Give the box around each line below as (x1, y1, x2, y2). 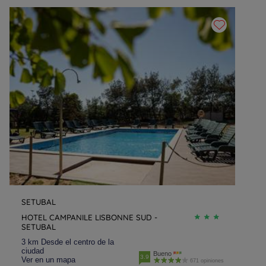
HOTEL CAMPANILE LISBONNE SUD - (21, 213, 157, 222)
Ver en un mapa (21, 255, 75, 264)
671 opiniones (189, 258, 224, 264)
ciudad (21, 246, 44, 255)
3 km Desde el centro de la (21, 237, 114, 246)
